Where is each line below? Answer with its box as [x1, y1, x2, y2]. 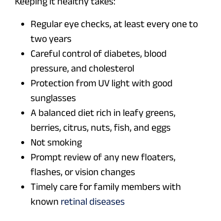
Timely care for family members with [31, 181, 181, 192]
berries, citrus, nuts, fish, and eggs [31, 122, 171, 133]
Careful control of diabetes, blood [31, 48, 167, 59]
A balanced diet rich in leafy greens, [31, 107, 176, 118]
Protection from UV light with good [31, 77, 173, 89]
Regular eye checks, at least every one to [31, 18, 198, 30]
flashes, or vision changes [31, 166, 135, 178]
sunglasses [31, 92, 76, 104]
